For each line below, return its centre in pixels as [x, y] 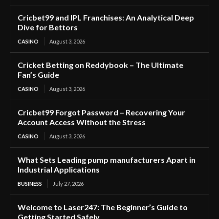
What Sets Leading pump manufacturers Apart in [107, 159]
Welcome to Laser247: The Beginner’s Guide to [103, 207]
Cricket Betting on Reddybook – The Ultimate [100, 65]
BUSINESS [30, 183]
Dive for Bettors [48, 27]
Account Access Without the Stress [82, 122]
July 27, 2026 [68, 183]
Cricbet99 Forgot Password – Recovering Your [101, 112]
